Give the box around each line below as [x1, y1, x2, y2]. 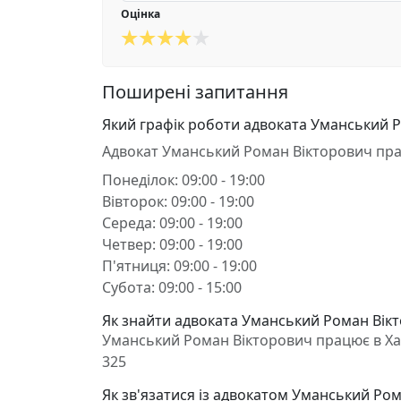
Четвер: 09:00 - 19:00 [102, 235, 243, 254]
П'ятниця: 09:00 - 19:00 [102, 256, 257, 276]
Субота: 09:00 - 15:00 [102, 277, 242, 297]
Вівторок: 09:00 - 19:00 [102, 192, 254, 211]
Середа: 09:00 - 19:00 [102, 213, 243, 233]
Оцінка [121, 6, 160, 21]
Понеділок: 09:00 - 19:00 [102, 170, 265, 190]
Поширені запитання [102, 80, 288, 104]
